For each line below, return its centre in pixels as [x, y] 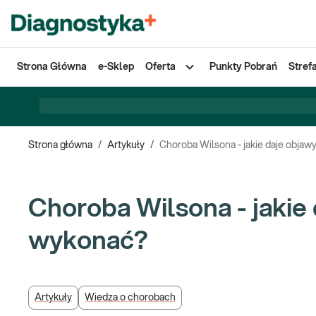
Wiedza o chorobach [130, 298]
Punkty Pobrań [243, 67]
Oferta [160, 67]
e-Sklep [116, 67]
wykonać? [88, 241]
